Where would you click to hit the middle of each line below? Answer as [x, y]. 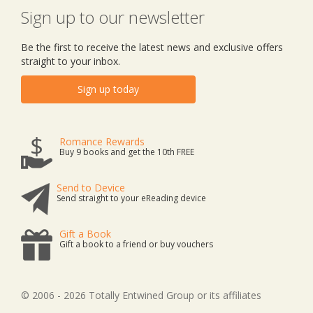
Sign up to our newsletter [113, 17]
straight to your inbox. [71, 61]
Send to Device [91, 188]
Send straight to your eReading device [131, 198]
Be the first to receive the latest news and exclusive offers [152, 48]
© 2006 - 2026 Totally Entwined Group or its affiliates [141, 296]
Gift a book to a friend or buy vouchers [136, 245]
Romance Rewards [102, 142]
